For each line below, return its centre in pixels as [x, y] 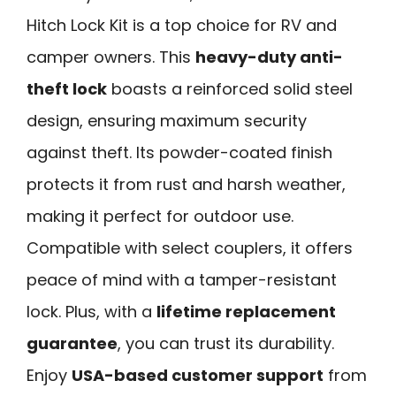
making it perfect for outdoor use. [160, 216]
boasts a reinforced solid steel [230, 88]
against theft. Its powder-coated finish [179, 152]
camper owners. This [111, 57]
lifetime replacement [246, 311]
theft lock [67, 88]
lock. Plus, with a [91, 311]
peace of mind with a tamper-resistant [182, 279]
